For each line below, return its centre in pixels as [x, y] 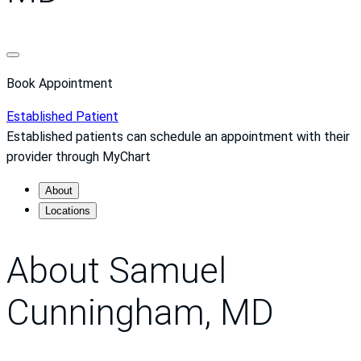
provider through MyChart [79, 157]
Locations [68, 211]
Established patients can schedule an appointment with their [178, 137]
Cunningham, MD [140, 312]
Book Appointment [60, 84]
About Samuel [116, 270]
